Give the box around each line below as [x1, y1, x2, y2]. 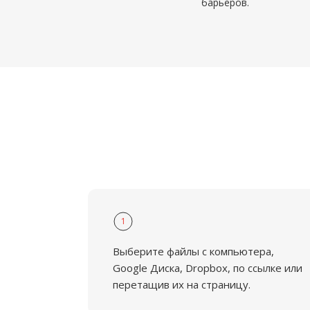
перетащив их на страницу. [113, 277, 250, 291]
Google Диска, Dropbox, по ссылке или [113, 261, 302, 275]
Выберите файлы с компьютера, [113, 244, 274, 258]
